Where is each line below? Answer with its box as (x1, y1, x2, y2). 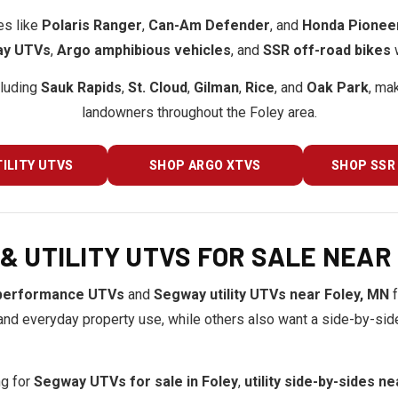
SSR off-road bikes (262, 42, 391, 59)
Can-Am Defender (147, 17, 270, 34)
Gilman (193, 79, 239, 96)
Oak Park (306, 79, 369, 96)
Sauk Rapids (40, 79, 122, 96)
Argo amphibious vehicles (56, 42, 231, 59)
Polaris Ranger (41, 17, 142, 34)
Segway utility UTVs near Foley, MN (154, 286, 389, 303)
